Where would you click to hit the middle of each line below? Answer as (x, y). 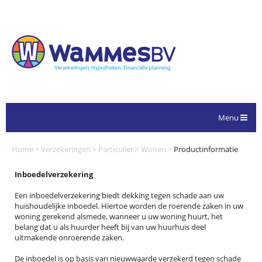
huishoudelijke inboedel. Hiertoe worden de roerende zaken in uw (129, 206)
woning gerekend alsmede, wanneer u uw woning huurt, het (119, 216)
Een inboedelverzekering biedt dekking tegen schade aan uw (119, 195)
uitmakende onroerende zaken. (69, 237)
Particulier (116, 149)
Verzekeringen (66, 149)
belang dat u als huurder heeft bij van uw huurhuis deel (110, 227)
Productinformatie (206, 149)
